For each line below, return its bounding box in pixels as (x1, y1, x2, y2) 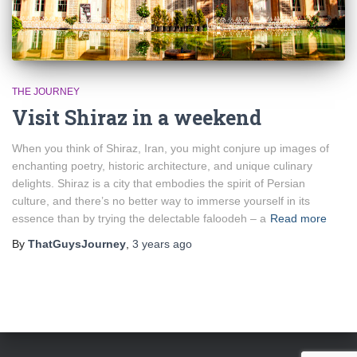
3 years (132, 237, 170, 250)
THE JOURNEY (12, 85, 80, 97)
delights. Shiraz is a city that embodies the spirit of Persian (12, 176, 305, 190)
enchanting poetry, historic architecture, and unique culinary (12, 159, 312, 172)
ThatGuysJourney (28, 237, 126, 250)
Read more (270, 211, 327, 225)
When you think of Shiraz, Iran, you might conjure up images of (12, 141, 329, 155)
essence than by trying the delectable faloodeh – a (12, 211, 266, 225)
